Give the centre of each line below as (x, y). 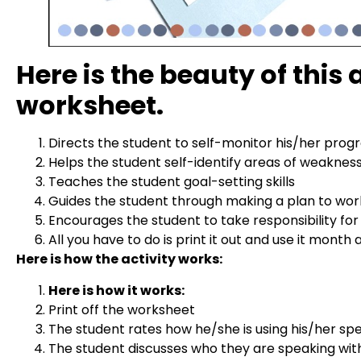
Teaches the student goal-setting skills (172, 182)
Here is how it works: (116, 290)
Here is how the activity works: (119, 259)
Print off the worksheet (122, 309)
